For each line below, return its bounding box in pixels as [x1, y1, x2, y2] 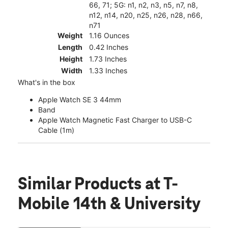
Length [58, 43, 82, 52]
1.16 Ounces [89, 31, 129, 40]
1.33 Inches [89, 66, 127, 75]
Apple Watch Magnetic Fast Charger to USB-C [38, 116, 192, 125]
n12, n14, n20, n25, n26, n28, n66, [89, 11, 203, 20]
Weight [58, 31, 82, 40]
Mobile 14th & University [18, 195, 201, 214]
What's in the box [18, 78, 75, 87]
